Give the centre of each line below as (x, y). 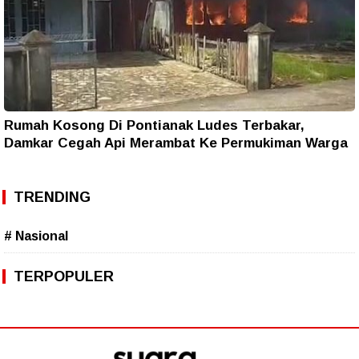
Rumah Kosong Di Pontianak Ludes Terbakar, (154, 125)
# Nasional (36, 236)
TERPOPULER (64, 276)
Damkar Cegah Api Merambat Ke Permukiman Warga (176, 143)
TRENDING (52, 197)
